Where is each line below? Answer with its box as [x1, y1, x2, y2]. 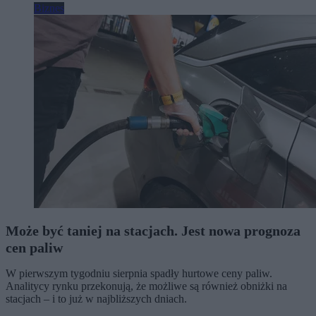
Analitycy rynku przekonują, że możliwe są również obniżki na [6, 279, 287, 292]
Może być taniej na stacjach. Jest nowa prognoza [6, 222, 300, 238]
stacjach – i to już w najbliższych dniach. [6, 292, 187, 305]
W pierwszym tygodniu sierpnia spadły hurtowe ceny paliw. [6, 267, 272, 279]
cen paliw [6, 239, 63, 255]
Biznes [34, 1, 64, 14]
